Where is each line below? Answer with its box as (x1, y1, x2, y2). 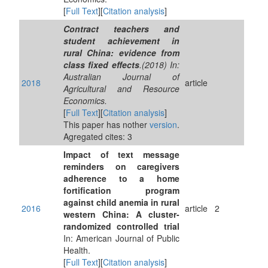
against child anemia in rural (63, 196, 179, 208)
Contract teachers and (63, 23, 179, 35)
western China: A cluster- (63, 208, 179, 220)
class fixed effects (63, 59, 139, 71)
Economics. (63, 95, 107, 106)
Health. (63, 244, 90, 256)
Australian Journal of (63, 71, 179, 83)
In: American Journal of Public (63, 232, 179, 244)
